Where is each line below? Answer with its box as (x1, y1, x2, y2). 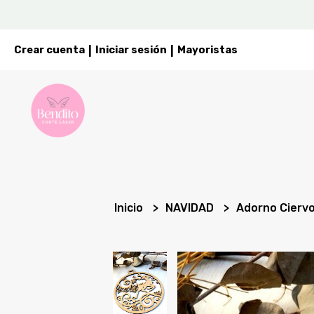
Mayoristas (177, 43, 238, 56)
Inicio (114, 201, 146, 214)
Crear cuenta (14, 43, 85, 56)
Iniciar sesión (95, 43, 167, 56)
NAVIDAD (165, 201, 217, 214)
